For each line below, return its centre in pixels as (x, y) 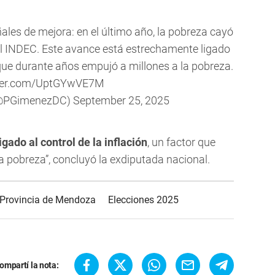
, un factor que (181, 142)
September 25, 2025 (122, 101)
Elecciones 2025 (143, 200)
